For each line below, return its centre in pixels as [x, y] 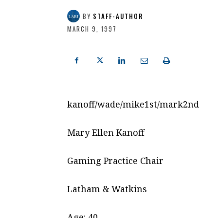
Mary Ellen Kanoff [106, 133]
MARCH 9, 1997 [92, 29]
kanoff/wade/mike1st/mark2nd [133, 104]
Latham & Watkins [107, 189]
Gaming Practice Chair [115, 161]
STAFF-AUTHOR [118, 16]
